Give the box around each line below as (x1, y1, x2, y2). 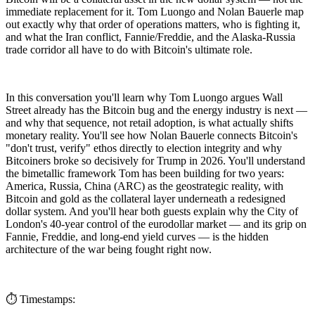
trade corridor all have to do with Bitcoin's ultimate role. (6, 44, 252, 56)
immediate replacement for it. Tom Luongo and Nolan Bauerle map (6, 6, 304, 18)
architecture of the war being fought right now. (6, 243, 212, 256)
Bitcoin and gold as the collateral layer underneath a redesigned (6, 193, 285, 205)
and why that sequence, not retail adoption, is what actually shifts (6, 117, 293, 129)
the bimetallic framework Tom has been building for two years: (6, 167, 284, 180)
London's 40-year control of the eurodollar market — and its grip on (6, 218, 307, 231)
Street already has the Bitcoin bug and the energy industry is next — (6, 104, 307, 117)
